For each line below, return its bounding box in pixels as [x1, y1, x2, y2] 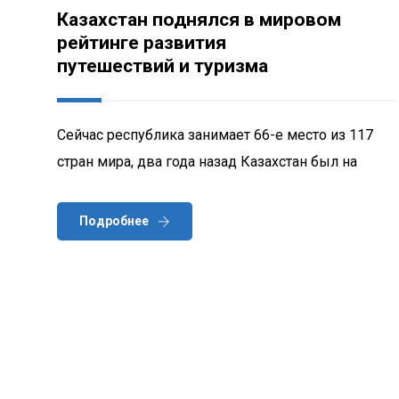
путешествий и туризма [57, 54, 268, 77]
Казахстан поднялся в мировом [57, 8, 341, 30]
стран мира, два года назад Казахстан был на [57, 152, 357, 170]
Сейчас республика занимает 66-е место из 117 [57, 126, 373, 143]
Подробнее [79, 213, 149, 228]
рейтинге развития [57, 31, 226, 53]
